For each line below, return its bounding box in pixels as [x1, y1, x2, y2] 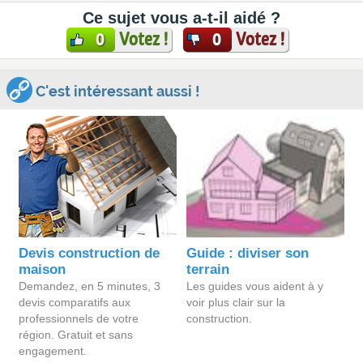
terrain [186, 262, 230, 277]
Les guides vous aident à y [186, 280, 324, 293]
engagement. [19, 344, 88, 357]
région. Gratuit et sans [19, 328, 134, 341]
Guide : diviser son [186, 246, 310, 261]
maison [19, 262, 66, 277]
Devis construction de [19, 246, 160, 261]
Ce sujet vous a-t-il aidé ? [83, 9, 280, 27]
